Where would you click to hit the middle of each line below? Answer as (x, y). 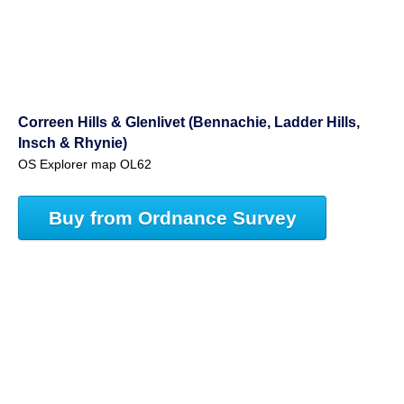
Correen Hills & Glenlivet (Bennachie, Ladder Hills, (189, 122)
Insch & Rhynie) (73, 143)
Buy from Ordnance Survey (172, 217)
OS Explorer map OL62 (85, 165)
